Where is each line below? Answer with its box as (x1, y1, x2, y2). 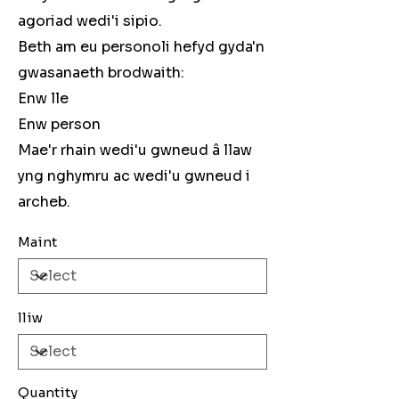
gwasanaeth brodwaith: (18, 63, 184, 83)
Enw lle (18, 89, 69, 109)
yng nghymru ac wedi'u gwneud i (18, 167, 250, 186)
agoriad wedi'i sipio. (18, 12, 162, 31)
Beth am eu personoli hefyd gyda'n (18, 37, 265, 57)
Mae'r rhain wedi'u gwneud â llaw (18, 141, 252, 160)
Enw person (18, 115, 101, 134)
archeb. (18, 192, 70, 212)
